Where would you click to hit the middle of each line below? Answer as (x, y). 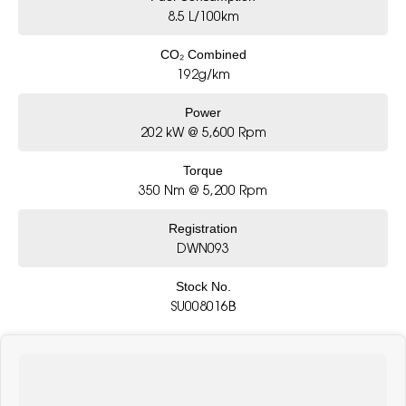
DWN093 (203, 247)
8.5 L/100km (203, 15)
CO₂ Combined (203, 54)
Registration (203, 228)
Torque (203, 170)
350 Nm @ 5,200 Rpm (203, 189)
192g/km (203, 73)
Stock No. (203, 286)
